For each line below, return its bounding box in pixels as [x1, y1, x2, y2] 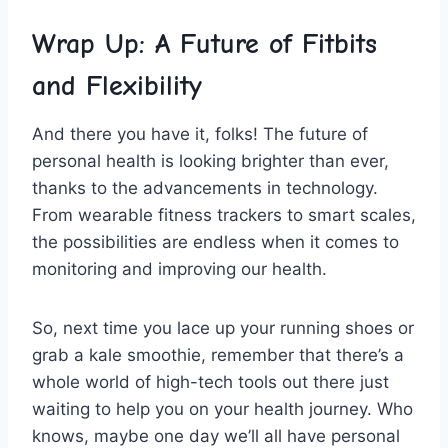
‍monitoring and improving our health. [32, 258, 327, 279]
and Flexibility [32, 69, 202, 102]
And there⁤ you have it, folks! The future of [32, 123, 368, 144]
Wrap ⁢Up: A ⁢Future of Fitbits [32, 27, 377, 60]
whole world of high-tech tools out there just [32, 371, 389, 392]
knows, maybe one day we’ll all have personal [32, 425, 400, 446]
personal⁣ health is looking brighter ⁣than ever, [32, 150, 389, 171]
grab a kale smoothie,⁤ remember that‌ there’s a [32, 344, 404, 365]
